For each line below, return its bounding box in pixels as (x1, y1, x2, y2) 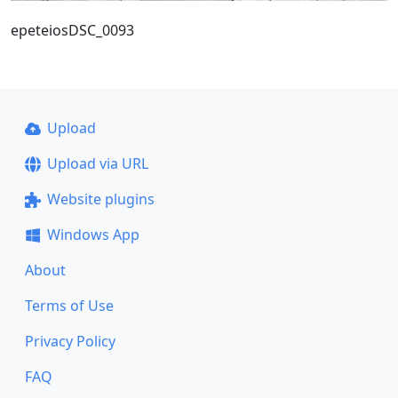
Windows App (46, 225, 139, 244)
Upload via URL (46, 154, 148, 173)
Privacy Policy (25, 331, 115, 351)
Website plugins (46, 189, 155, 209)
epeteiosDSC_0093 (11, 20, 134, 40)
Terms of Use (25, 296, 114, 315)
